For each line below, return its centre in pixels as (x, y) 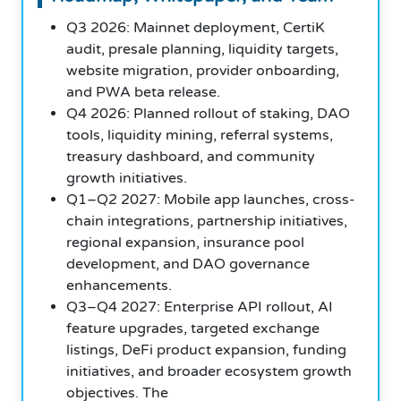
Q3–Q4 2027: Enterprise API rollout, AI (200, 307)
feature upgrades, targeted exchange (193, 328)
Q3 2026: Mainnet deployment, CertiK (196, 27)
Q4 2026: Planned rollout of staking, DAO (208, 113)
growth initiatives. (127, 178)
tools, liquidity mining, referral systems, (200, 135)
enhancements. (119, 285)
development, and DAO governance (188, 264)
